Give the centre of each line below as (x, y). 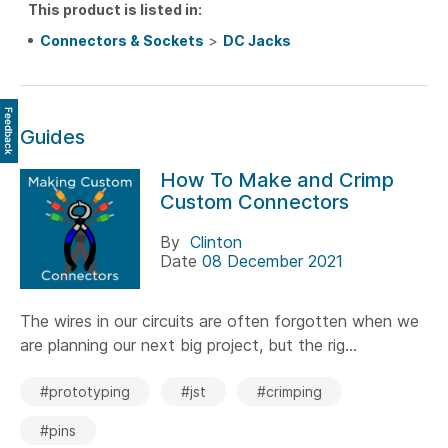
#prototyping (85, 391)
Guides (52, 136)
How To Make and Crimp (277, 179)
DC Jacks (257, 40)
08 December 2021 (272, 260)
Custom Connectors (254, 201)
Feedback (9, 130)
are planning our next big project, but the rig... (188, 344)
